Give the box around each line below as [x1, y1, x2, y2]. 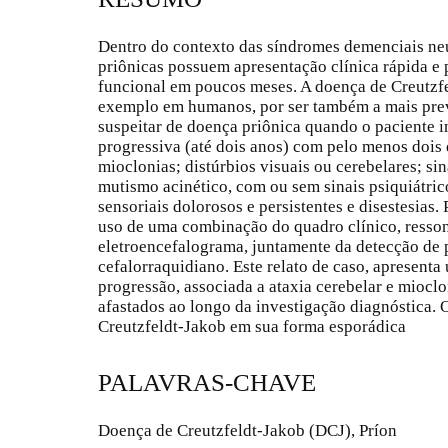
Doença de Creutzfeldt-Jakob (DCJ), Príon [98, 421, 397, 441]
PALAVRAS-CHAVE [98, 369, 316, 397]
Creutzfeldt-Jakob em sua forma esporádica [98, 316, 406, 336]
